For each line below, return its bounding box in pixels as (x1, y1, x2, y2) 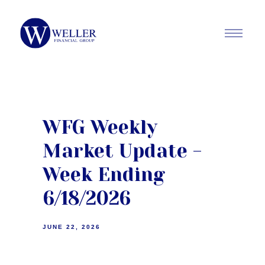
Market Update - (43, 140, 202, 162)
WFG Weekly (43, 117, 157, 138)
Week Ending (43, 164, 165, 186)
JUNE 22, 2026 (43, 224, 101, 230)
